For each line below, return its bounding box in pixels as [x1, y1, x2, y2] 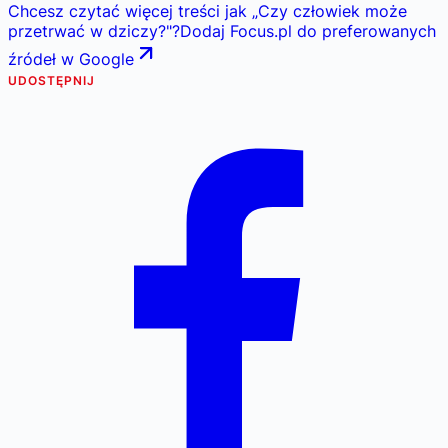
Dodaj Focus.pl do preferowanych [180, 20, 436, 41]
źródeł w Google [8, 48, 134, 69]
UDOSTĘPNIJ [8, 72, 95, 88]
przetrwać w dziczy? [8, 20, 166, 41]
